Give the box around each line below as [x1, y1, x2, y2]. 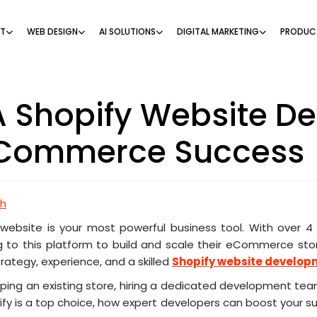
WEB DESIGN [27, 25, 78, 38]
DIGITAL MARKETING [177, 25, 259, 38]
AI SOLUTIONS [99, 25, 156, 38]
